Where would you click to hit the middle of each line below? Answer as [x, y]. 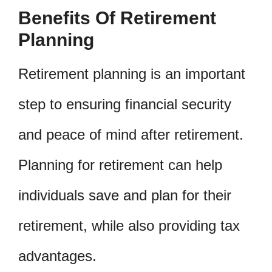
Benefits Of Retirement [117, 18]
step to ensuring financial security [125, 104]
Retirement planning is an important [132, 73]
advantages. [57, 256]
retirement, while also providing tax [129, 225]
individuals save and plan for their [125, 195]
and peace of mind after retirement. [131, 134]
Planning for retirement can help [120, 165]
